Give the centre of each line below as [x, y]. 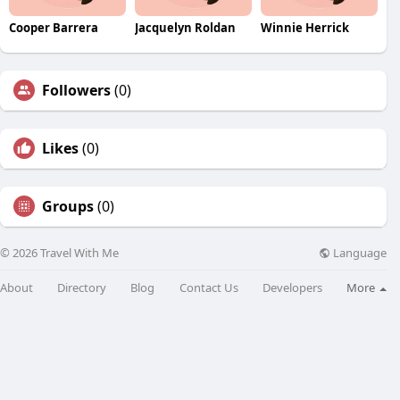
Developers [292, 287]
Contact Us [208, 287]
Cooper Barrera [54, 28]
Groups [68, 207]
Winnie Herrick [304, 28]
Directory [82, 287]
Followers [76, 91]
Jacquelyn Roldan [185, 28]
